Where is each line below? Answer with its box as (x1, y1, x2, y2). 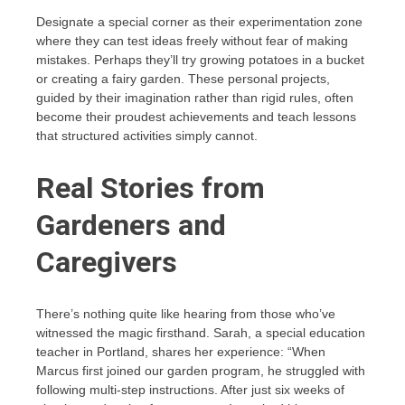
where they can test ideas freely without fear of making (36, 33, 348, 49)
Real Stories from (36, 170, 265, 205)
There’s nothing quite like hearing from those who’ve (36, 306, 335, 322)
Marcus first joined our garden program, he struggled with (36, 363, 365, 379)
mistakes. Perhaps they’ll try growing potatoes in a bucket (36, 52, 364, 68)
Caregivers (36, 244, 177, 279)
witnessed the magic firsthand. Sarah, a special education (36, 325, 365, 341)
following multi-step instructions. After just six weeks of (36, 382, 344, 398)
